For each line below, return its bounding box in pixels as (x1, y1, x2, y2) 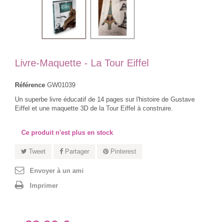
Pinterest (109, 148, 136, 155)
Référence (15, 81, 45, 89)
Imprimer (30, 182, 58, 189)
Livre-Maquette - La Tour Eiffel (15, 57, 149, 68)
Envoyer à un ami (30, 167, 84, 174)
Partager (63, 148, 89, 155)
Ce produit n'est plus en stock (21, 129, 113, 136)
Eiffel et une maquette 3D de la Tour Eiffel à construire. (15, 105, 173, 112)
